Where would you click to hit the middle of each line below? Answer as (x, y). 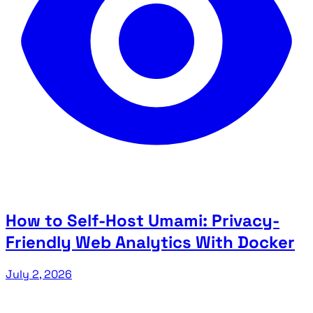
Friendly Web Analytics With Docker (150, 242)
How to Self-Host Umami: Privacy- (143, 220)
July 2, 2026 (39, 274)
